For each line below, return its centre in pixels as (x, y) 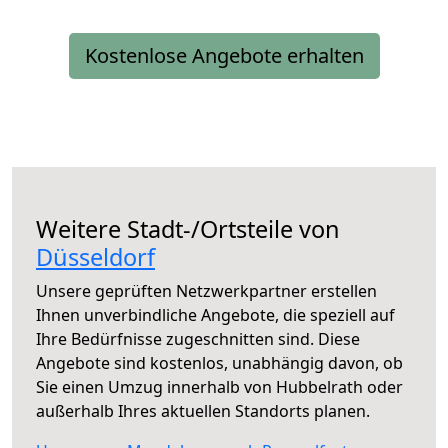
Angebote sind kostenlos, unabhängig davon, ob (219, 363)
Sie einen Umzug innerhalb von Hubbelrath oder (219, 387)
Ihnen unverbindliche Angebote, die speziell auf (215, 315)
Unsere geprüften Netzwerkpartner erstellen (206, 291)
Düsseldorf (95, 257)
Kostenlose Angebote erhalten (224, 56)
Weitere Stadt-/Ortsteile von (188, 229)
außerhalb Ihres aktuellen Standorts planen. (203, 411)
